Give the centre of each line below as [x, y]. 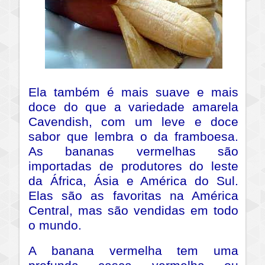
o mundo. [55, 226]
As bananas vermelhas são [133, 152]
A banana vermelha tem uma [133, 251]
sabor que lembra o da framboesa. [133, 137]
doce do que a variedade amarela [133, 107]
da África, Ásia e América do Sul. [133, 181]
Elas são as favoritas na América [133, 196]
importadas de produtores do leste [133, 167]
